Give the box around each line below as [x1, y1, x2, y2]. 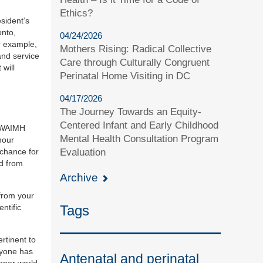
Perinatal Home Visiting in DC [60, 70, 191, 82]
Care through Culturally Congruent [60, 56, 210, 68]
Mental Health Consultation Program [60, 133, 219, 144]
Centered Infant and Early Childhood [60, 119, 219, 131]
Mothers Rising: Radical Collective [60, 43, 212, 55]
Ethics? [60, 7, 93, 19]
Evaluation [60, 146, 106, 158]
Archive [60, 171, 102, 184]
